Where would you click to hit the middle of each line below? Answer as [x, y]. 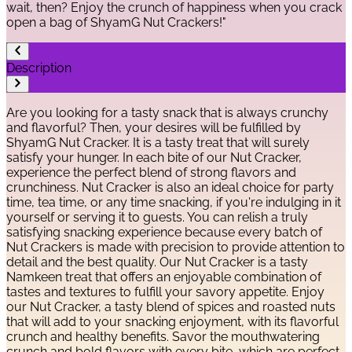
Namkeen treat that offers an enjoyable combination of [164, 277]
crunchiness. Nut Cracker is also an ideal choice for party [170, 187]
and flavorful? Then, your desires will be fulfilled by [154, 127]
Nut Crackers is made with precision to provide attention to [176, 247]
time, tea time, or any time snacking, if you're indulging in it [174, 202]
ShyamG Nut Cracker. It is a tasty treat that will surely [158, 142]
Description [39, 68]
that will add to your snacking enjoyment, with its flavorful [172, 321]
